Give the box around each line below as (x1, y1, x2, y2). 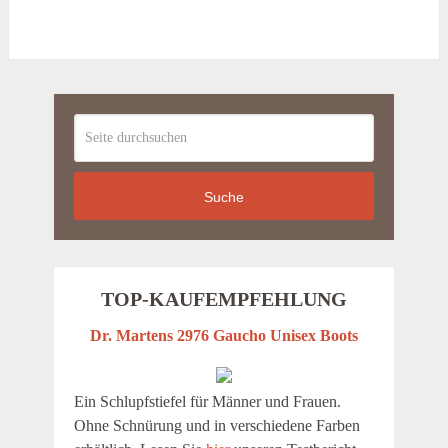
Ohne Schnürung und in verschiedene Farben (73, 417, 360, 435)
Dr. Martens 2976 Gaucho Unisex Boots (89, 327, 358, 345)
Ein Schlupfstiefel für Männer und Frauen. (73, 393, 341, 411)
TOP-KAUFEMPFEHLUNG (100, 288, 347, 311)
